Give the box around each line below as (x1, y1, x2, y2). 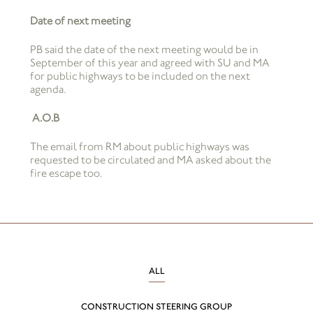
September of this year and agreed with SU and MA (29, 56, 270, 70)
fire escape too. (29, 166, 102, 180)
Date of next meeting (29, 14, 131, 28)
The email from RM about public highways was (29, 140, 249, 154)
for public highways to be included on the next (29, 69, 250, 83)
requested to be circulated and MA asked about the (29, 153, 271, 167)
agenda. (29, 82, 66, 96)
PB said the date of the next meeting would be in (29, 43, 259, 57)
